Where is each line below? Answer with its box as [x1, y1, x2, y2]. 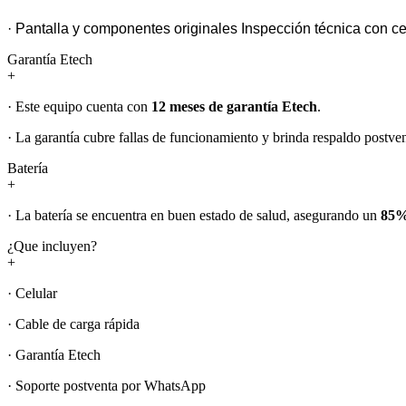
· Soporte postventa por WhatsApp [7, 377, 206, 393]
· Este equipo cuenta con [7, 98, 151, 114]
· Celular [7, 285, 57, 301]
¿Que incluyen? [7, 237, 97, 254]
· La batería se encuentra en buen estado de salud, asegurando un [7, 207, 381, 223]
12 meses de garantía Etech [151, 98, 317, 114]
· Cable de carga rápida [7, 315, 140, 332]
